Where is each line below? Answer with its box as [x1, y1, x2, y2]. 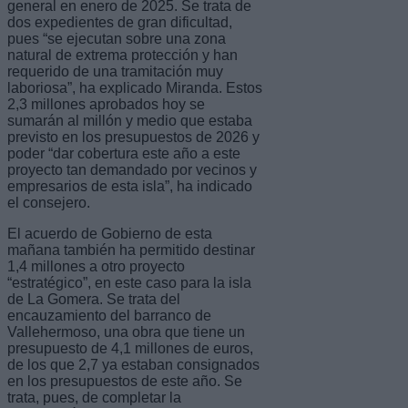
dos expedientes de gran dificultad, [7, 14, 232, 30]
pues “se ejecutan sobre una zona [7, 30, 226, 46]
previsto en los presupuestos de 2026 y [7, 128, 260, 145]
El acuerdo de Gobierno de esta [7, 225, 212, 241]
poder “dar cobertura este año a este [7, 145, 240, 161]
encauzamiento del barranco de [7, 307, 211, 323]
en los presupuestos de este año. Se [7, 372, 242, 389]
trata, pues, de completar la [7, 389, 181, 405]
